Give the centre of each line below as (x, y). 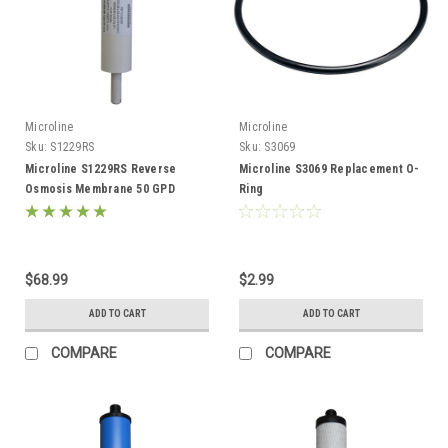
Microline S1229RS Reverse (101, 168)
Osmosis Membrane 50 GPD (100, 188)
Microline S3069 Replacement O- (329, 168)
